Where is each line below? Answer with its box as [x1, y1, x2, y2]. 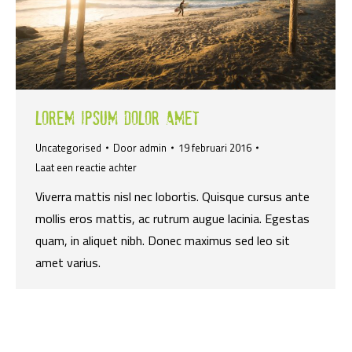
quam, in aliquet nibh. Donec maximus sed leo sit [35, 230, 290, 250]
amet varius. [35, 252, 101, 272]
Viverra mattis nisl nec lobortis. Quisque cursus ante [35, 186, 310, 206]
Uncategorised [35, 139, 101, 156]
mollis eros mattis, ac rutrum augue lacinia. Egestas [35, 208, 310, 228]
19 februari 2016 [178, 139, 251, 156]
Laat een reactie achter [35, 159, 137, 175]
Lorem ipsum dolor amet [35, 108, 200, 126]
